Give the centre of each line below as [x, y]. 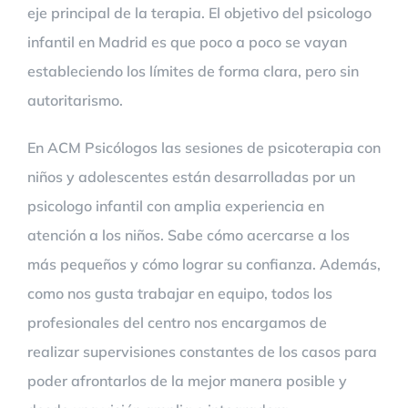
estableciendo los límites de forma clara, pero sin [193, 71]
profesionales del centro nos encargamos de [177, 322]
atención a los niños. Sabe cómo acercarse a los [189, 235]
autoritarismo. [75, 100]
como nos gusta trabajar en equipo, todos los [180, 293]
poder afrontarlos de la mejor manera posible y [187, 381]
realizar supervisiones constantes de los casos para [202, 352]
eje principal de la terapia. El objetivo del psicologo [199, 13]
